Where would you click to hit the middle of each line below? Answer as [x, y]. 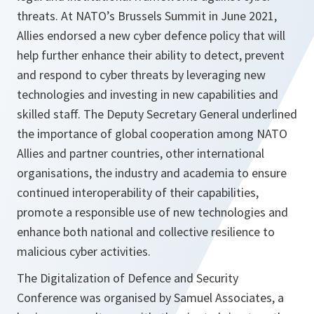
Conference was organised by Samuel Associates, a [150, 298]
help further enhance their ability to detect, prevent [151, 55]
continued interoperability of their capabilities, [138, 193]
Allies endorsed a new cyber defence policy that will [151, 36]
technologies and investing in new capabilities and [148, 95]
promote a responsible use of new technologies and [152, 212]
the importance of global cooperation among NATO [152, 134]
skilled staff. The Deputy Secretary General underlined [157, 114]
